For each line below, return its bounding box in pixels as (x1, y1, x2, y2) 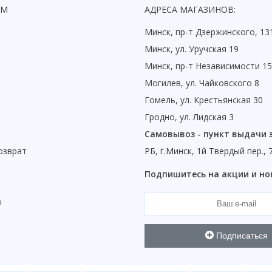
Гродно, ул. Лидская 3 (144, 110, 234, 123)
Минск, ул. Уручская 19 (144, 42, 239, 55)
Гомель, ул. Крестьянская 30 (144, 93, 263, 106)
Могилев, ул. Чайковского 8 (144, 76, 259, 89)
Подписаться (213, 231, 268, 240)
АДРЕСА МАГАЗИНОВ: (144, 3, 236, 15)
